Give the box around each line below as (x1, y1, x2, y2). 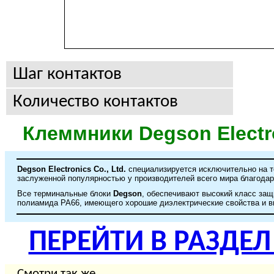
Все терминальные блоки (17, 189, 113, 198)
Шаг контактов (13, 65, 122, 83)
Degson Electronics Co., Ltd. (17, 165, 126, 174)
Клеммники (23, 122, 139, 144)
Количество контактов (13, 93, 178, 111)
